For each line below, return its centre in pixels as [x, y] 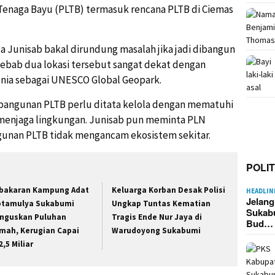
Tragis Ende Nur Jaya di [157, 217]
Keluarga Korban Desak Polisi [169, 190]
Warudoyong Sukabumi [157, 231]
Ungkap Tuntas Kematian [161, 204]
